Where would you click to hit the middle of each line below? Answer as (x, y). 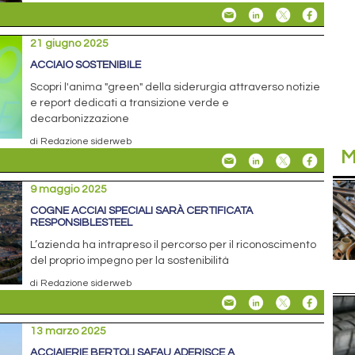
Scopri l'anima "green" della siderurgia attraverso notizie (176, 87)
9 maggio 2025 (69, 189)
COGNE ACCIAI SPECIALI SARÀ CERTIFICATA (142, 210)
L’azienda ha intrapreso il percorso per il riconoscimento (174, 244)
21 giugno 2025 (70, 43)
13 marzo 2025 (69, 331)
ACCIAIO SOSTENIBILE (86, 65)
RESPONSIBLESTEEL (82, 222)
